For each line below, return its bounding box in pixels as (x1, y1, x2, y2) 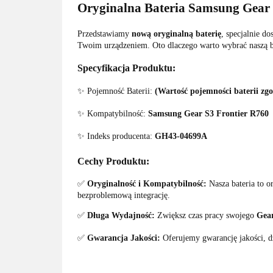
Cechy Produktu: (77, 155, 149, 167)
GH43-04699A (155, 131, 207, 141)
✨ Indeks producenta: (77, 131, 155, 141)
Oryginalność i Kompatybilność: (87, 179, 207, 189)
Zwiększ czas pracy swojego (157, 211, 257, 221)
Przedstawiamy (77, 29, 132, 38)
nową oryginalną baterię (132, 29, 221, 38)
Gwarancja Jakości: (87, 233, 160, 243)
